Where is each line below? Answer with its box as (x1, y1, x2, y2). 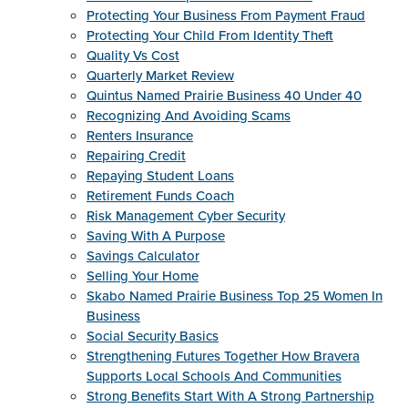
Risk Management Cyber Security (87, 206, 285, 226)
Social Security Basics (87, 326, 219, 346)
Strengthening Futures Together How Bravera (87, 346, 360, 366)
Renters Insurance (87, 126, 193, 146)
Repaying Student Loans (87, 166, 234, 186)
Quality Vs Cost (87, 46, 179, 66)
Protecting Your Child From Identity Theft (87, 25, 333, 46)
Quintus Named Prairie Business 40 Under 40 (87, 86, 362, 106)
